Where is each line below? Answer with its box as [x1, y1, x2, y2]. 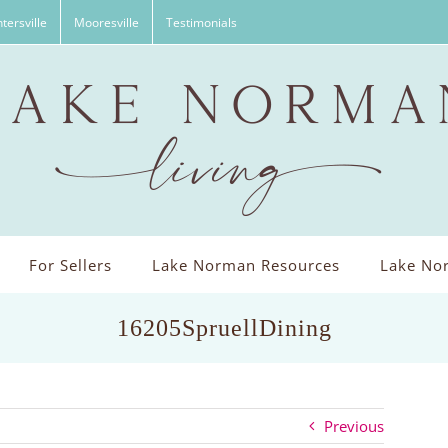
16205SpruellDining [116, 314, 332, 341]
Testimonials [166, 13, 237, 31]
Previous [324, 416, 384, 436]
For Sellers [28, 255, 112, 275]
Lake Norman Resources [151, 255, 340, 275]
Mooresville [74, 13, 139, 31]
